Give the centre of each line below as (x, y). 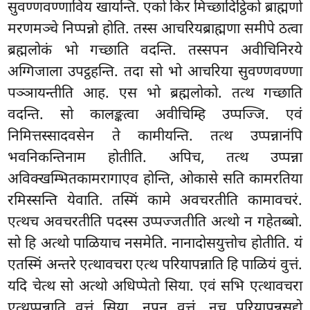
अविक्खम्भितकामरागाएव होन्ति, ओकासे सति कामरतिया (155, 180)
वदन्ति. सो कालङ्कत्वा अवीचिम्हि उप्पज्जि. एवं (155, 115)
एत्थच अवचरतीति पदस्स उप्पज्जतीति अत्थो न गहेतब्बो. (155, 222)
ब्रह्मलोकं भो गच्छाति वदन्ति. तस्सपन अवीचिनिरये (155, 51)
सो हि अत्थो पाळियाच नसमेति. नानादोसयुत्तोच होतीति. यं (155, 244)
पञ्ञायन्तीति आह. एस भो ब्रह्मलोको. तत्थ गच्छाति (155, 94)
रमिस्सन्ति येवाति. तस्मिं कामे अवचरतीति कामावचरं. (155, 201)
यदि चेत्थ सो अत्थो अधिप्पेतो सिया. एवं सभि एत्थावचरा (155, 287)
